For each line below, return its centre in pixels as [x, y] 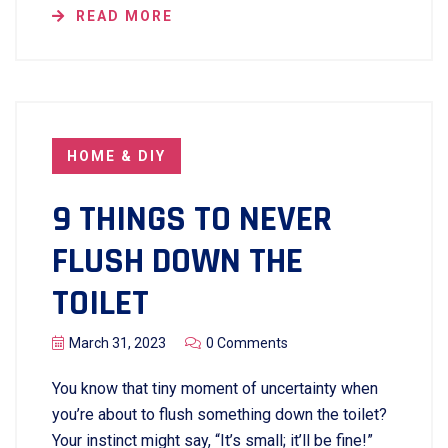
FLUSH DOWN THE [177, 261]
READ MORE [124, 16]
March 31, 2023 [117, 343]
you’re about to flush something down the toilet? [219, 414]
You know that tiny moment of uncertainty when [215, 388]
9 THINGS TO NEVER [192, 219]
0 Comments [247, 343]
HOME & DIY [116, 156]
